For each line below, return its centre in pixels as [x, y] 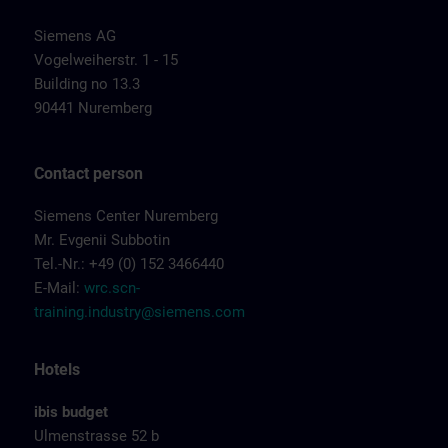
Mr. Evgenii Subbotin [102, 240]
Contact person [88, 173]
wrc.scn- [112, 288]
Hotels [57, 369]
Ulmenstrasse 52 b [96, 436]
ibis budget [71, 412]
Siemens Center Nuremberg [126, 216]
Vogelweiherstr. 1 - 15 [106, 60]
